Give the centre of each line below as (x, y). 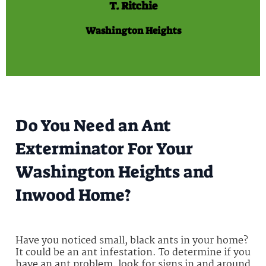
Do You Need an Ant (93, 125)
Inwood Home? (73, 195)
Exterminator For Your (104, 148)
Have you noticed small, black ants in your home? (132, 240)
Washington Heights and (114, 172)
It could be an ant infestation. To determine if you (133, 252)
